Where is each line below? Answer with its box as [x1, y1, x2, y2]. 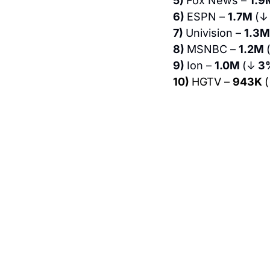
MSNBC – [187, 42, 239, 55]
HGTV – [192, 75, 233, 88]
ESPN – [187, 10, 228, 23]
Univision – [186, 26, 244, 39]
